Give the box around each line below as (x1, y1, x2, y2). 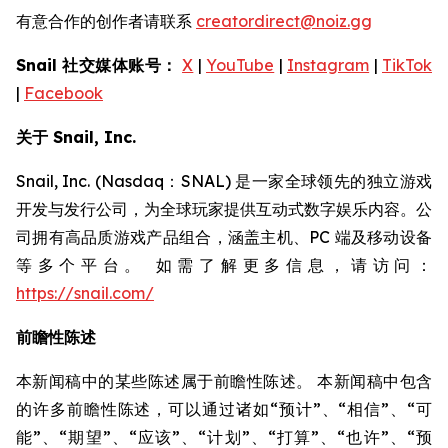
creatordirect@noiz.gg (196, 11, 372, 31)
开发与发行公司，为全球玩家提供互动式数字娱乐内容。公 (16, 199, 432, 219)
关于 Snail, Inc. (16, 127, 136, 147)
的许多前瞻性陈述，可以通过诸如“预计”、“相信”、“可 (16, 399, 432, 419)
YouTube (206, 55, 275, 75)
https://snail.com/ (16, 283, 154, 303)
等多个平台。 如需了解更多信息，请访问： (16, 255, 432, 275)
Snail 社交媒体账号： (16, 55, 178, 75)
